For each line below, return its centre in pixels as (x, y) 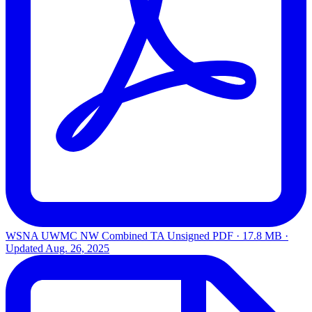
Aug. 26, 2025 (77, 248)
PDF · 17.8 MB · (250, 235)
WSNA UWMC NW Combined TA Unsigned (108, 235)
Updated (25, 248)
